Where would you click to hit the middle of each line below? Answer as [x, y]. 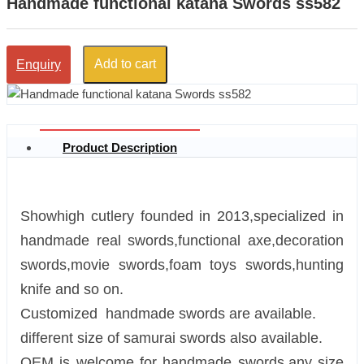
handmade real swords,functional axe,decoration [182, 241]
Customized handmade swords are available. [168, 314]
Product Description [120, 148]
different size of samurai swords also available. [171, 338]
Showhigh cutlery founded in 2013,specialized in [182, 217]
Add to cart [125, 64]
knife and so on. [72, 290]
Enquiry [39, 64]
